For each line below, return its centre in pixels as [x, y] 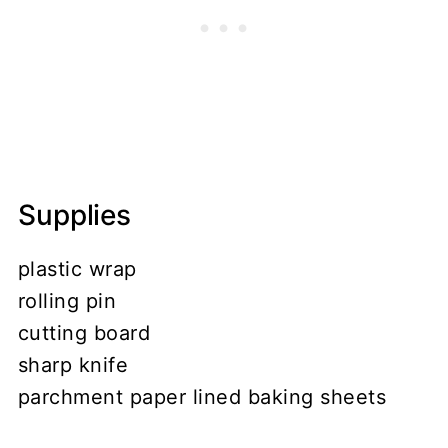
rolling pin [67, 300]
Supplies [74, 214]
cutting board [84, 332]
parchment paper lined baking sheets [202, 396]
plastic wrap [77, 268]
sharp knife [73, 364]
